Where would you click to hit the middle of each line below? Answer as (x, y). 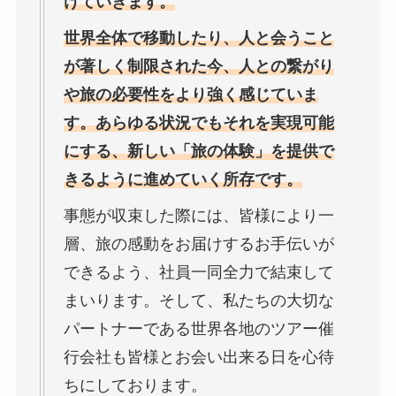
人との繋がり (286, 66)
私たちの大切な (278, 300)
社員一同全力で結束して (246, 272)
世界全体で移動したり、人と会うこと (198, 38)
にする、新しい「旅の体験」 (167, 151)
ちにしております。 (135, 385)
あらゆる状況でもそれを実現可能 (214, 122)
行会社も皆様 (111, 357)
